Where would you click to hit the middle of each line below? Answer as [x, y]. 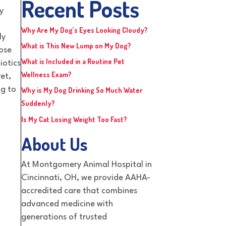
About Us [54, 144]
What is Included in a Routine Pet [73, 62]
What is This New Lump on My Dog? [76, 46]
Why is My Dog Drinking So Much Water [82, 90]
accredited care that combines [79, 191]
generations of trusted [64, 217]
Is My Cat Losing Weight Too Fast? [74, 120]
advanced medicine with [67, 204]
